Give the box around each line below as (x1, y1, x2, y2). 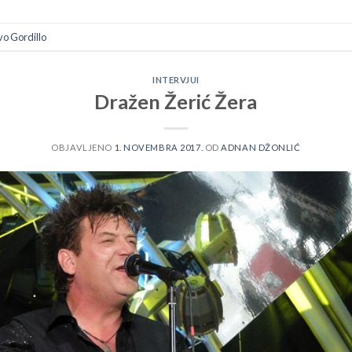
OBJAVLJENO (51, 141, 115, 152)
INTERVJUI (152, 75, 200, 86)
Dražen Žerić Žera (94, 89, 258, 113)
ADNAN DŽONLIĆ (221, 141, 301, 152)
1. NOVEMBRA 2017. (114, 141, 203, 152)
